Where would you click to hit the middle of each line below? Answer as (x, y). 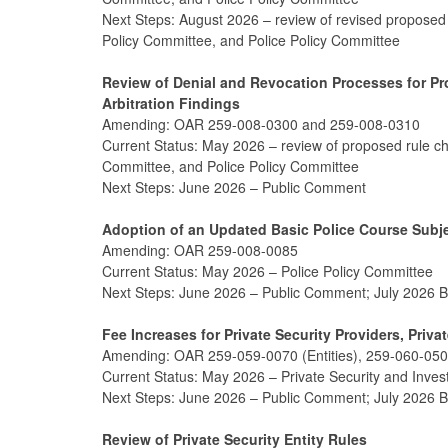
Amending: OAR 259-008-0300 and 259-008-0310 (261, 123)
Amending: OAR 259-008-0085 (200, 249)
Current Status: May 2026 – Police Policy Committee (267, 270)
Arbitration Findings (171, 102)
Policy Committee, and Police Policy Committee (251, 39)
